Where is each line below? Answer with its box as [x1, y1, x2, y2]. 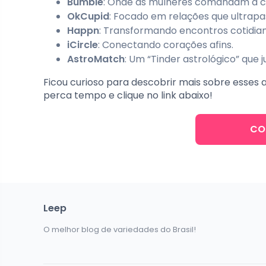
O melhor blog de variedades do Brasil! [43, 223, 196, 235]
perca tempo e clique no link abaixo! [43, 88, 213, 102]
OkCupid [67, 9, 109, 23]
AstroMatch [67, 52, 125, 66]
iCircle [67, 37, 98, 52]
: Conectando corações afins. [98, 37, 233, 52]
